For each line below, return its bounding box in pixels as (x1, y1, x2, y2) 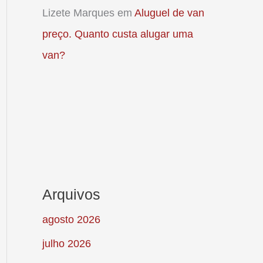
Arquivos (42, 186, 100, 203)
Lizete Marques (42, 6, 114, 19)
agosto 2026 (42, 214, 100, 226)
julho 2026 (42, 237, 91, 249)
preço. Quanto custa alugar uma (42, 28, 193, 40)
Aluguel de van (134, 6, 204, 19)
